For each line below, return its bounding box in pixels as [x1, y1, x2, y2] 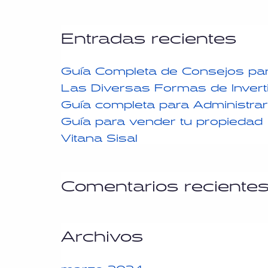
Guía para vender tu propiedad [61, 115, 263, 122]
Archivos [61, 228, 143, 237]
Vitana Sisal [61, 132, 138, 139]
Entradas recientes [61, 30, 236, 39]
